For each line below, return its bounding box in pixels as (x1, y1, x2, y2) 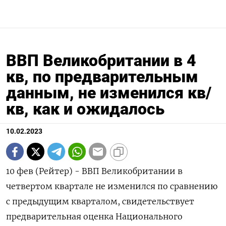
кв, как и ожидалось (6, 99, 164, 119)
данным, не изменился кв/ (6, 83, 211, 102)
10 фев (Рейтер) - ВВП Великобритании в (6, 166, 183, 176)
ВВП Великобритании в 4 (6, 51, 196, 70)
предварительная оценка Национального (6, 211, 183, 221)
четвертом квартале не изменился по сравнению (6, 181, 217, 191)
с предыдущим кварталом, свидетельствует (6, 196, 194, 206)
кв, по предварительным (6, 67, 198, 86)
